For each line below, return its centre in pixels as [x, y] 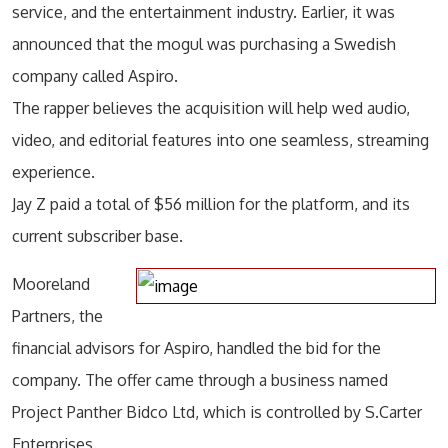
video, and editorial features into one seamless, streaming [220, 140]
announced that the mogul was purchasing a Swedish [204, 44]
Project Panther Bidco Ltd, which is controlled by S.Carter [217, 412]
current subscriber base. [97, 236]
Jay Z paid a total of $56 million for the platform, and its [211, 204]
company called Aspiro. [95, 76]
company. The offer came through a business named [200, 380]
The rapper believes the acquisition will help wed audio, [211, 108]
